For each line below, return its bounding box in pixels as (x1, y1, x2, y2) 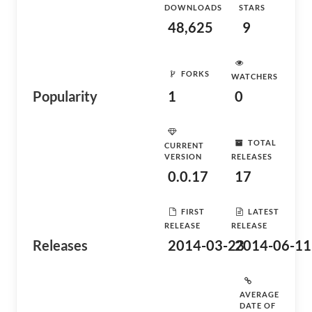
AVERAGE (240, 290, 279, 299)
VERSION (164, 152, 202, 161)
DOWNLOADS (164, 3, 222, 12)
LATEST (248, 206, 279, 216)
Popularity (33, 88, 97, 104)
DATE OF (240, 301, 276, 310)
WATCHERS (231, 72, 278, 81)
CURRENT (164, 141, 204, 150)
